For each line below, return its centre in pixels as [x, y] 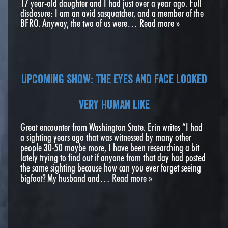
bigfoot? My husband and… [66, 178]
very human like [114, 104]
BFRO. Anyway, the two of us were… [80, 23]
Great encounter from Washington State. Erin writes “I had [111, 127]
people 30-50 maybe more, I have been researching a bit [110, 147]
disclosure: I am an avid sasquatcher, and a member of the [112, 13]
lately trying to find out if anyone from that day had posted [113, 158]
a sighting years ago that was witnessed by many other [106, 137]
